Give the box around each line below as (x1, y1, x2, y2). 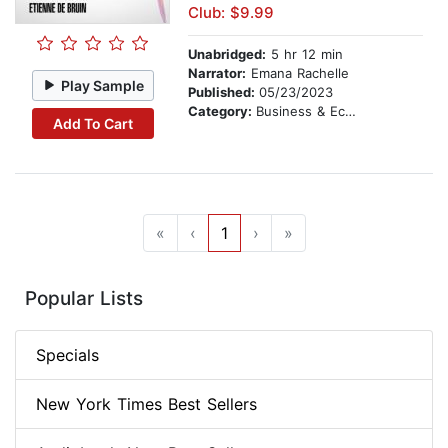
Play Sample (61, 76, 145, 94)
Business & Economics (256, 103, 345, 120)
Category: (188, 103, 256, 120)
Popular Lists (25, 287, 143, 311)
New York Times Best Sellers (36, 394, 257, 415)
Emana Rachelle (246, 65, 349, 82)
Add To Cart (52, 114, 133, 132)
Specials (36, 345, 99, 366)
